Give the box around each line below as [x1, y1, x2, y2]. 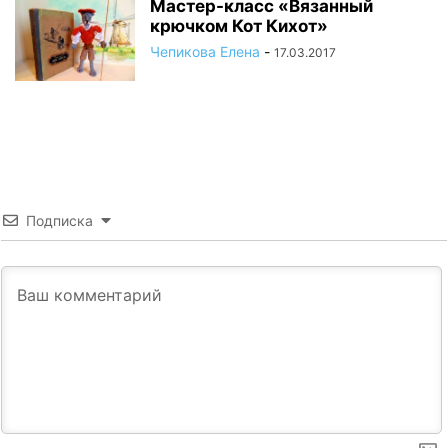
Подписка [26, 211, 93, 229]
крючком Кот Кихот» [150, 15, 328, 36]
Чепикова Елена [150, 42, 260, 60]
